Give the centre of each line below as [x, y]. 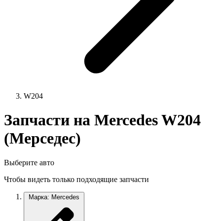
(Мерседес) [42, 138]
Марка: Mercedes [54, 197]
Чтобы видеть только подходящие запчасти [76, 179]
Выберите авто [29, 162]
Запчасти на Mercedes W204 [102, 120]
